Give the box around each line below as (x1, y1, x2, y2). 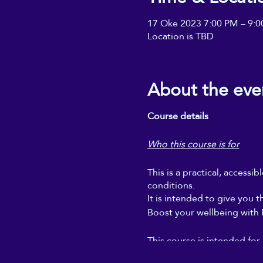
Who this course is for (147, 135, 240, 154)
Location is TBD (147, 27, 214, 46)
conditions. (147, 176, 195, 195)
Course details (147, 107, 208, 126)
